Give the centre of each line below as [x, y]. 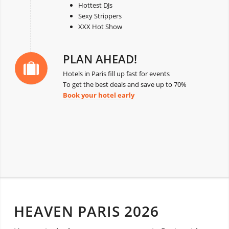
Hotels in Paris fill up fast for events [116, 73]
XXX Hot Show [100, 26]
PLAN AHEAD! [100, 59]
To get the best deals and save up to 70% [124, 84]
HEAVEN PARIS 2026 [86, 211]
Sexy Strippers [100, 16]
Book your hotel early [98, 95]
